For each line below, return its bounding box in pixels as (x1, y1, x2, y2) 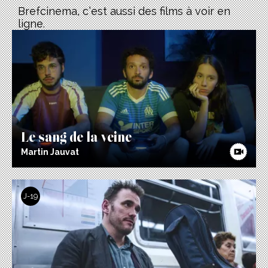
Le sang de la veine (21, 129, 132, 137)
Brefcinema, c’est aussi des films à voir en (18, 5, 230, 18)
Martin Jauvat (21, 147, 79, 157)
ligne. (18, 17, 45, 31)
